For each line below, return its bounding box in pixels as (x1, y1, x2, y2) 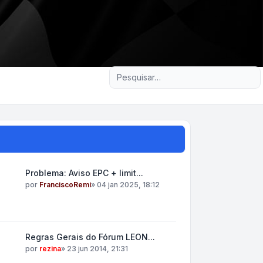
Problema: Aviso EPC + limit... (25, 168, 143, 178)
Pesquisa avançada (134, 66, 220, 77)
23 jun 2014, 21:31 (66, 244, 128, 253)
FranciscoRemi (39, 180, 91, 189)
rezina (39, 244, 61, 253)
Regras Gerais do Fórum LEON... (25, 232, 155, 242)
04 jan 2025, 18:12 (96, 180, 160, 189)
